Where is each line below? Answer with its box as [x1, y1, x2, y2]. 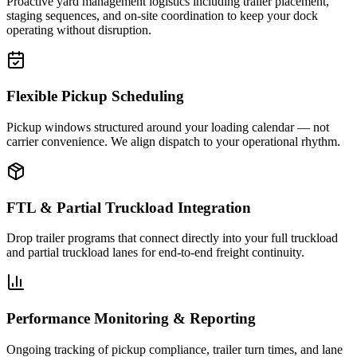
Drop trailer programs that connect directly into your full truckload [6, 231, 338, 245]
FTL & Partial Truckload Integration [6, 198, 251, 216]
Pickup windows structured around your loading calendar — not [6, 120, 329, 134]
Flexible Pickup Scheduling [6, 88, 184, 105]
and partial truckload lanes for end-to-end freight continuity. [6, 245, 304, 260]
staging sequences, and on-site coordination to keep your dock [6, 9, 318, 23]
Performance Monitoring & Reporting [6, 309, 256, 327]
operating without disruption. [6, 23, 151, 37]
